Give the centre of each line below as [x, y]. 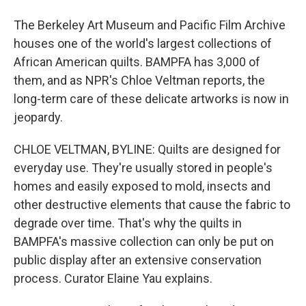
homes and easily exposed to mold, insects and [142, 186]
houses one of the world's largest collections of [143, 43]
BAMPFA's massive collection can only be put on [144, 241]
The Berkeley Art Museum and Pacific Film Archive [150, 25]
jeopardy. [38, 117]
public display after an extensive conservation [138, 260]
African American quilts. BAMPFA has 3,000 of [137, 62]
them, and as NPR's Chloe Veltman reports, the [139, 80]
